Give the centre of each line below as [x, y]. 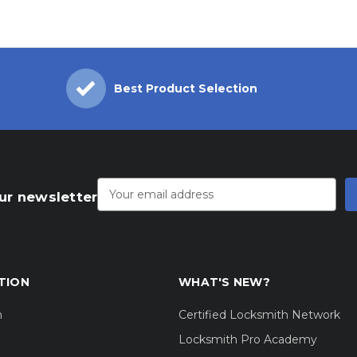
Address [120, 186]
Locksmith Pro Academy [248, 339]
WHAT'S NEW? [224, 282]
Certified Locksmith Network [259, 314]
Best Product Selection [186, 88]
